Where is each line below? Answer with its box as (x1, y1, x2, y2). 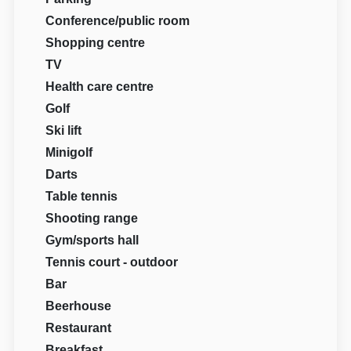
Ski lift (45, 124, 82, 138)
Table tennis (45, 190, 118, 204)
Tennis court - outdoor (45, 255, 179, 270)
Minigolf (45, 146, 93, 160)
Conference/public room (45, 14, 190, 28)
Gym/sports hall (45, 233, 139, 248)
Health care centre (45, 80, 154, 94)
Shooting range (45, 212, 139, 226)
